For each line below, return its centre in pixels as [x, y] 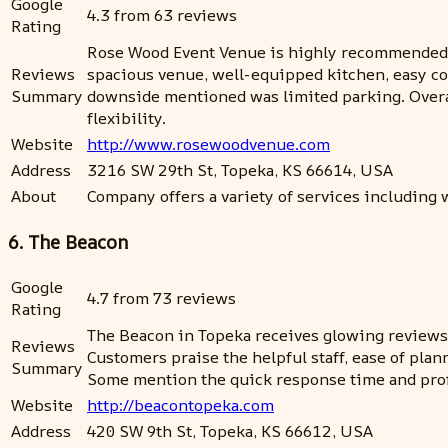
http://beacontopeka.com [180, 405]
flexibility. [126, 118]
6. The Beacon [68, 241]
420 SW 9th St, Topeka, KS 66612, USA [230, 431]
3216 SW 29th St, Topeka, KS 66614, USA [240, 170]
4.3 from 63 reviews [162, 15]
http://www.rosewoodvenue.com [208, 144]
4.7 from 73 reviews [161, 298]
